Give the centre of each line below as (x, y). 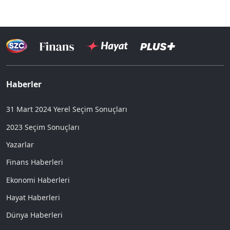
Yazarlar (20, 144)
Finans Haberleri (35, 162)
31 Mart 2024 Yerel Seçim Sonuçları (67, 109)
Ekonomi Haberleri (38, 180)
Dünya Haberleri (34, 215)
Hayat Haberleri (33, 198)
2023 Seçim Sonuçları (43, 127)
